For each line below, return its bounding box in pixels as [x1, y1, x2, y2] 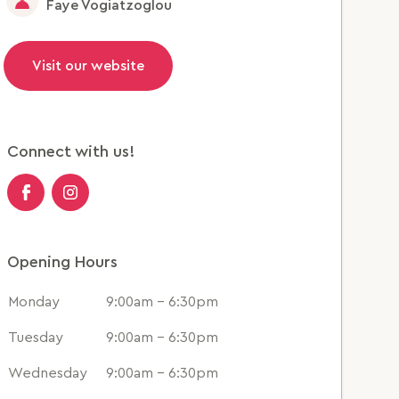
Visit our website [31, 59, 144, 73]
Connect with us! [6, 143, 134, 159]
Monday [7, 295, 60, 309]
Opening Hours [6, 254, 118, 270]
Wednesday [7, 366, 87, 380]
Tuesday [7, 330, 63, 345]
